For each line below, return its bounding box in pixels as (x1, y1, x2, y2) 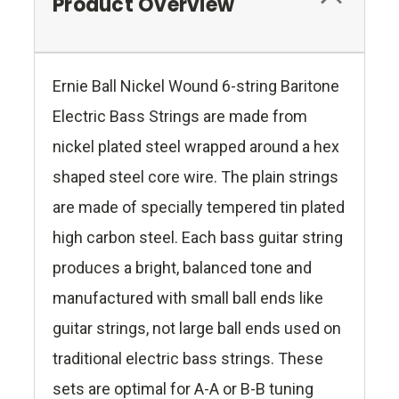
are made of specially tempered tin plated (53, 198, 345, 217)
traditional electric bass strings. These (53, 349, 323, 369)
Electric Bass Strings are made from (53, 107, 307, 126)
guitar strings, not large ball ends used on (53, 319, 341, 338)
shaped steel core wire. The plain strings (53, 167, 338, 187)
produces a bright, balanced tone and (53, 258, 312, 278)
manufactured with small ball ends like (53, 289, 323, 308)
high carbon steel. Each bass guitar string (53, 228, 343, 248)
